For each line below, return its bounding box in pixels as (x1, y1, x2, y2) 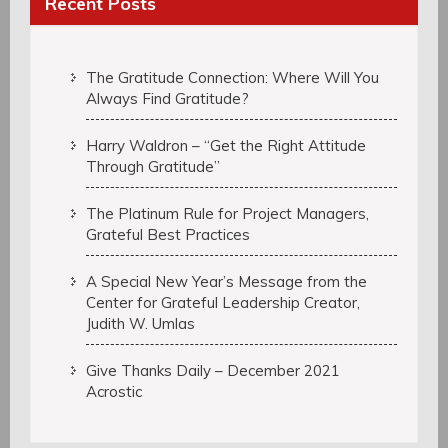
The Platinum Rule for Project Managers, (86, 204, 369, 224)
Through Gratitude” (86, 157, 220, 177)
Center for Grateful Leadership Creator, (86, 293, 360, 313)
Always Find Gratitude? (86, 89, 249, 109)
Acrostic (86, 382, 142, 402)
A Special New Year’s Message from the (86, 272, 367, 292)
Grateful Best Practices (86, 225, 250, 245)
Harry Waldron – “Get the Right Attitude (86, 136, 366, 156)
